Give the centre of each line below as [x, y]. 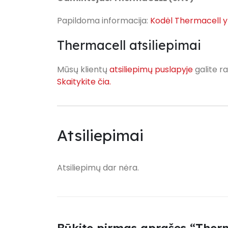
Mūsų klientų [83, 69]
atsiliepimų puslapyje [151, 69]
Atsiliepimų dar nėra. [98, 168]
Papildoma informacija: [104, 21]
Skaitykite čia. [84, 82]
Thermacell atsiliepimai [129, 45]
